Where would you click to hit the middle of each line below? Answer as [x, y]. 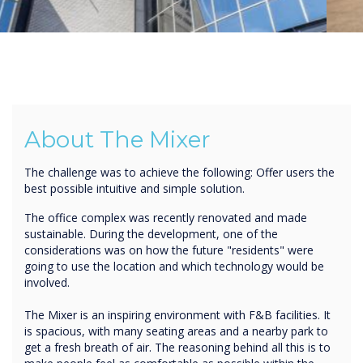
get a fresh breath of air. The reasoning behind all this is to [177, 348]
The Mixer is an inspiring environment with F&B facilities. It [177, 315]
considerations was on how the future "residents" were [169, 250]
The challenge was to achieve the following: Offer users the [179, 173]
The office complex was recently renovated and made [166, 218]
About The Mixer [117, 140]
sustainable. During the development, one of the [151, 234]
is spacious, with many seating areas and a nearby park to [176, 331]
